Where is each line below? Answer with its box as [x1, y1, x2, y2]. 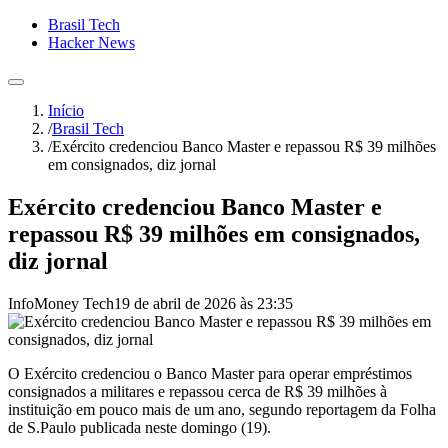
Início [48, 102, 84, 119]
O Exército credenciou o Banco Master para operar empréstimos [8, 364, 412, 382]
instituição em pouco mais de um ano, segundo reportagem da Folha [8, 400, 436, 418]
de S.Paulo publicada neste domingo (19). [8, 418, 271, 436]
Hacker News [48, 34, 135, 51]
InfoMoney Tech [8, 294, 114, 312]
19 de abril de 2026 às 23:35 [114, 294, 293, 312]
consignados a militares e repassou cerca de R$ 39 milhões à [8, 382, 387, 400]
